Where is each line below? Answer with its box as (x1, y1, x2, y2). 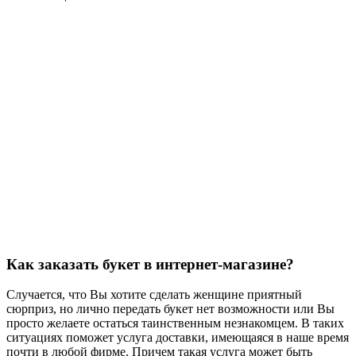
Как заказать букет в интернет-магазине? (6, 255, 294, 273)
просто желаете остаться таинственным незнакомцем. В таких (6, 316, 344, 331)
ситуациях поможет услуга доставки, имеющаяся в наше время (6, 331, 349, 345)
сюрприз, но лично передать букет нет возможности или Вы (6, 302, 335, 316)
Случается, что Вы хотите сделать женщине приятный (6, 288, 302, 302)
